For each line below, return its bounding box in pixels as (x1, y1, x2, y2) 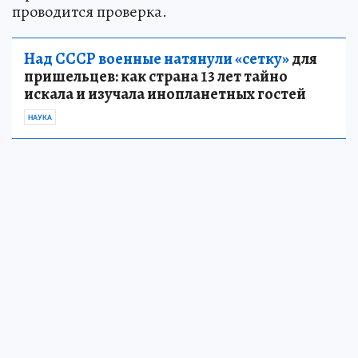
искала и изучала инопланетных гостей (24, 82, 306, 105)
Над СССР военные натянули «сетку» (24, 47, 289, 70)
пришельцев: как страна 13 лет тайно (24, 65, 288, 87)
